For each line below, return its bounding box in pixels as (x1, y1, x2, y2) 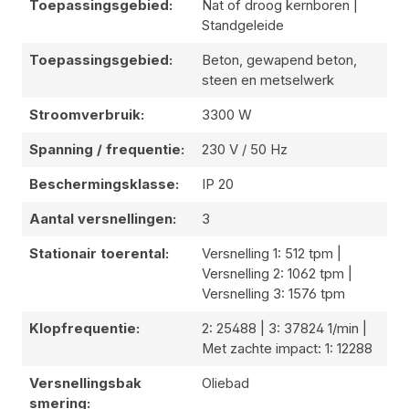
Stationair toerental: (29, 246, 169, 263)
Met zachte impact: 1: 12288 (202, 341, 372, 358)
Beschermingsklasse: (29, 176, 179, 194)
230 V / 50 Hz (202, 142, 288, 159)
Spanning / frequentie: (29, 142, 184, 159)
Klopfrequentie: (29, 320, 140, 338)
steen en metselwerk (202, 72, 334, 89)
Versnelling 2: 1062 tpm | (202, 266, 352, 283)
